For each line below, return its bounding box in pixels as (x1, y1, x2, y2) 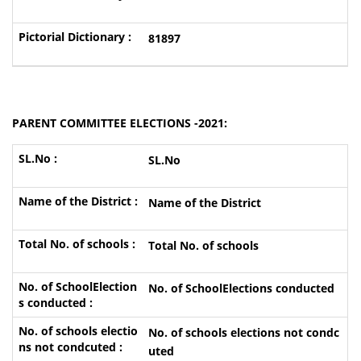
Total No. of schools (147, 238, 259, 253)
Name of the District (147, 195, 261, 210)
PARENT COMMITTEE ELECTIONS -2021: (12, 115, 228, 131)
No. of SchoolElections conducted (147, 280, 334, 296)
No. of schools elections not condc (147, 325, 339, 340)
